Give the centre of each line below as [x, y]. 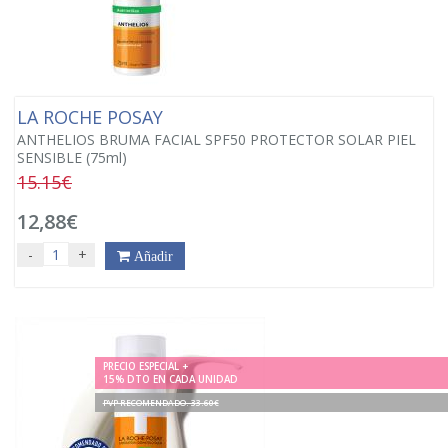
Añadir [151, 256]
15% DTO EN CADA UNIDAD [170, 379]
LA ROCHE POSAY [92, 117]
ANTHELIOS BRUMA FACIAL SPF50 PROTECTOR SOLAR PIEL [216, 139]
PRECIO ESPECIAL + [145, 366]
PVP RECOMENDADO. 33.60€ [160, 402]
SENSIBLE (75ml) [72, 157]
